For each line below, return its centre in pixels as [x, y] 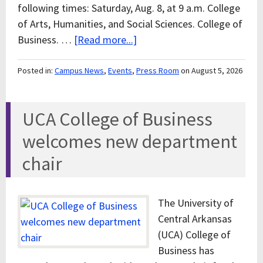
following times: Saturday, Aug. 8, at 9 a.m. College [129, 8]
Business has [186, 250]
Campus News [79, 70]
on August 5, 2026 [212, 70]
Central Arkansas [195, 219]
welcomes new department [130, 141]
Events [120, 70]
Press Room [158, 70]
